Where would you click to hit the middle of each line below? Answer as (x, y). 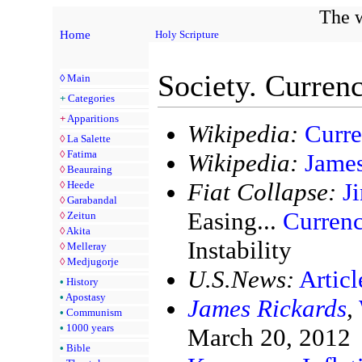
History (82, 281)
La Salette (89, 138)
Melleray (87, 246)
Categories (91, 98)
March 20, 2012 (269, 338)
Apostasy (86, 297)
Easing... (235, 221)
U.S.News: (241, 280)
